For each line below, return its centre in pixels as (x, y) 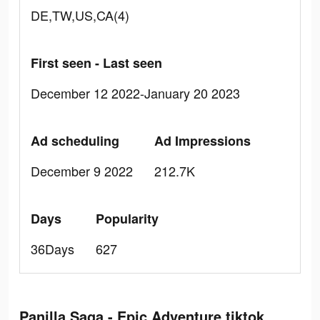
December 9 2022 (82, 171)
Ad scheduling (75, 141)
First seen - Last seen (96, 63)
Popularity (127, 219)
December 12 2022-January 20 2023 (135, 93)
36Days (52, 249)
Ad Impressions (202, 141)
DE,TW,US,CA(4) (80, 15)
